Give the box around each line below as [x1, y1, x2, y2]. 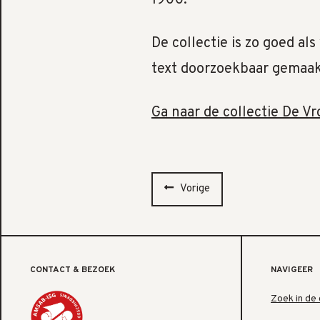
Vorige [180, 181, 210, 196]
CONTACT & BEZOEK [30, 264, 115, 276]
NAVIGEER [271, 264, 313, 276]
